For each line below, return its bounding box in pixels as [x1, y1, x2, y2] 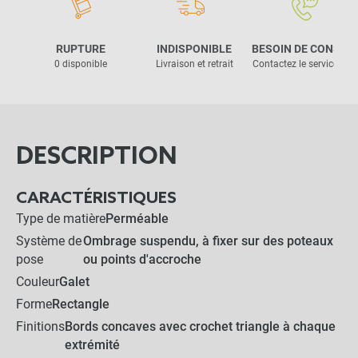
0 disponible [54, 58, 107, 70]
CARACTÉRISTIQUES [16, 189, 177, 209]
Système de [16, 233, 82, 249]
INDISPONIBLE [157, 42, 232, 55]
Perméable [105, 211, 169, 226]
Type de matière [16, 211, 105, 226]
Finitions [16, 319, 65, 334]
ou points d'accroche [82, 252, 201, 267]
